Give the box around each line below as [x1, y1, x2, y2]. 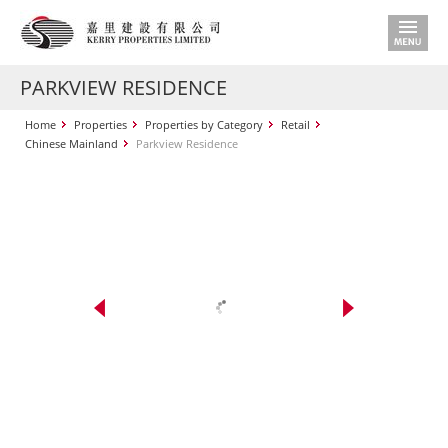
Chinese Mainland [25, 136, 118, 151]
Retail [281, 117, 310, 132]
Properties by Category [145, 117, 263, 132]
